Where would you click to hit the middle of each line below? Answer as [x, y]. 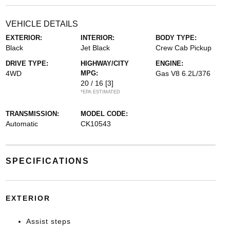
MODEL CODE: [104, 113]
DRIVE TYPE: [27, 63]
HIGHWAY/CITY [104, 63]
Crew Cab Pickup [184, 47]
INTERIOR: [97, 37]
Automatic [22, 123]
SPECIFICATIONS [47, 161]
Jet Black [95, 47]
